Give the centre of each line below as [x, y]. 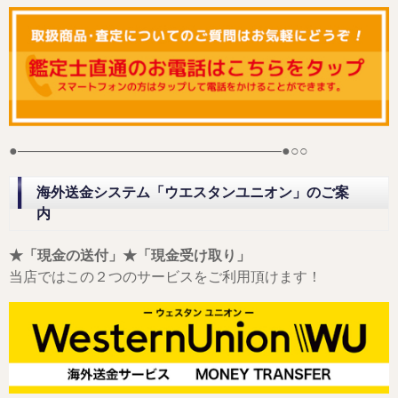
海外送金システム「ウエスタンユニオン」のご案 [193, 192]
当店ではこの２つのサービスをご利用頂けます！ [165, 276]
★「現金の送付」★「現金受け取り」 [130, 255]
